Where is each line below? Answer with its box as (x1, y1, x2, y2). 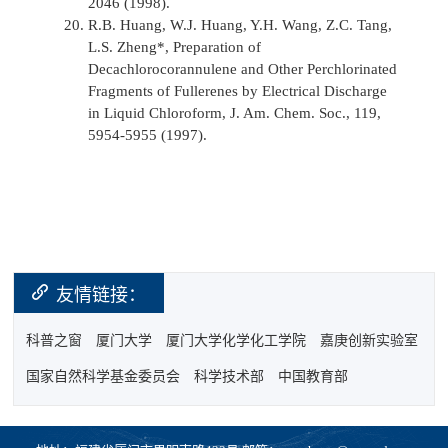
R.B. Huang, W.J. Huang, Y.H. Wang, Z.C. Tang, (88, 16, 393, 33)
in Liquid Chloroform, (88, 104, 231, 121)
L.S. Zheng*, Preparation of (88, 38, 262, 55)
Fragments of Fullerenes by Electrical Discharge (88, 82, 388, 99)
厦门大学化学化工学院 (166, 332, 307, 348)
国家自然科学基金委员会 (26, 369, 181, 385)
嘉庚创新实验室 (320, 332, 419, 348)
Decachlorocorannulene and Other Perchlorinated (88, 60, 398, 77)
